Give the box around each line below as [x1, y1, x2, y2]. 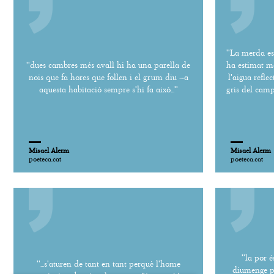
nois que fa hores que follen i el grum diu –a [28, 72, 188, 83]
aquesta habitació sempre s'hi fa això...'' [39, 84, 178, 95]
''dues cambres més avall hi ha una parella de [26, 59, 190, 70]
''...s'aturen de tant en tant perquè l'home [36, 258, 180, 269]
